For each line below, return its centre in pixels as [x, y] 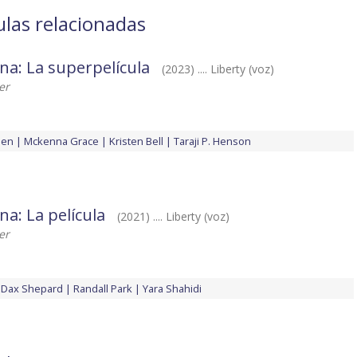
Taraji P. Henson [212, 141]
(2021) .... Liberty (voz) [173, 217]
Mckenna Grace [61, 141]
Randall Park [103, 289]
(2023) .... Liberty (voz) [218, 69]
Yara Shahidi [172, 289]
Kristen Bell [136, 141]
